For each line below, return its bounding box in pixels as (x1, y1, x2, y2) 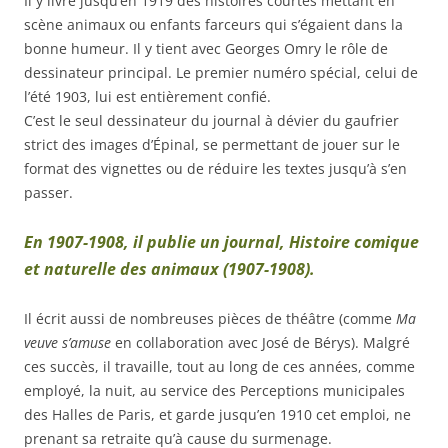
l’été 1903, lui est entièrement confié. (24, 86, 271, 106)
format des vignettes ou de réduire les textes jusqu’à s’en (24, 158, 407, 178)
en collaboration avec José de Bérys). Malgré (111, 332, 410, 352)
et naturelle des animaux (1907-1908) (24, 257, 310, 280)
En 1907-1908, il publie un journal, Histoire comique (24, 230, 419, 253)
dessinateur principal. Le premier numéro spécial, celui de (24, 62, 418, 82)
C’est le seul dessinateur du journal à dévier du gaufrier (24, 110, 399, 130)
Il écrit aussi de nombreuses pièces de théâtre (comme (24, 308, 396, 328)
